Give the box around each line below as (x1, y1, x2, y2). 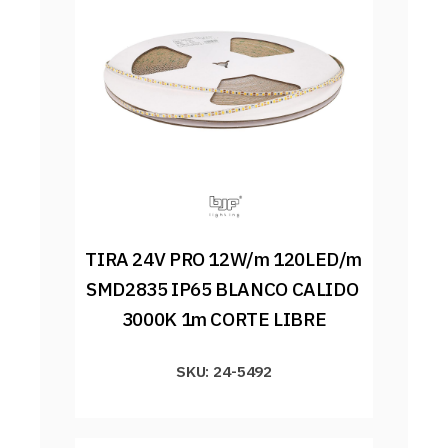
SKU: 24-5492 (175, 360, 273, 381)
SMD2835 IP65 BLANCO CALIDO (86, 276, 359, 301)
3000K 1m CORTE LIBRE (121, 306, 327, 331)
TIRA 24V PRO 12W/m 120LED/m (85, 246, 363, 271)
